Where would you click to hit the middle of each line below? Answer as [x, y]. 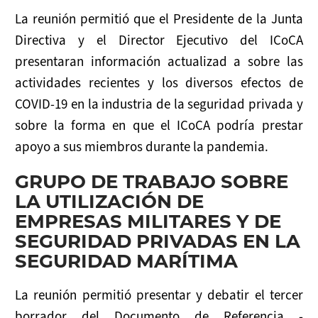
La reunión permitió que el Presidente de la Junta [159, 19]
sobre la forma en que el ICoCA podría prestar [159, 125]
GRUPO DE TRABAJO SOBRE [152, 180]
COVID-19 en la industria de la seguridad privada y [159, 104]
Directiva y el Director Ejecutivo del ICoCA [159, 40]
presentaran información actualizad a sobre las [159, 61]
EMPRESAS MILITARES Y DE [148, 220]
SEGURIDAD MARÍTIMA [127, 260]
